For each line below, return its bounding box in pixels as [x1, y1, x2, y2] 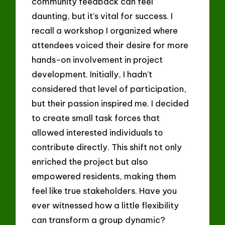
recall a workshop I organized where [32, 25, 178, 36]
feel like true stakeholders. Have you [32, 185, 177, 196]
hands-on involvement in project [32, 54, 163, 65]
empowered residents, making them [32, 170, 177, 181]
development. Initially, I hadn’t [32, 68, 153, 79]
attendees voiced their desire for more [32, 39, 189, 50]
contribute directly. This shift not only [32, 141, 182, 152]
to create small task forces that [32, 112, 160, 123]
